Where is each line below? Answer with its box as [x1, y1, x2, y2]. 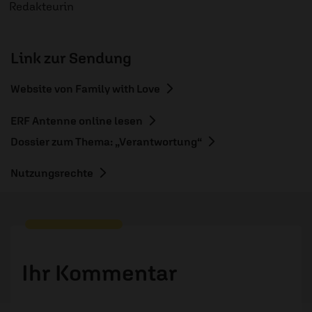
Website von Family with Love [10, 81, 160, 95]
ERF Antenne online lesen [10, 114, 143, 127]
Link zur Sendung [10, 48, 132, 67]
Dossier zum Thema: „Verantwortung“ [10, 134, 202, 148]
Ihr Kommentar [22, 258, 178, 286]
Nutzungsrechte [10, 166, 93, 179]
